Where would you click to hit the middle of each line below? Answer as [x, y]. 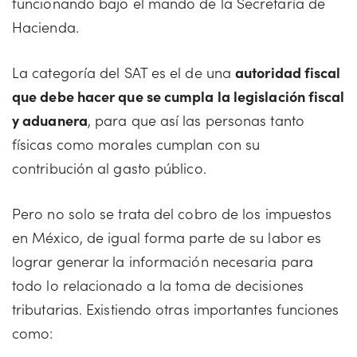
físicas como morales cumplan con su [136, 144]
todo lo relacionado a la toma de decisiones [158, 285]
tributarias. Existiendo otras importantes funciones [176, 309]
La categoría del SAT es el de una [124, 72]
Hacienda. [45, 27]
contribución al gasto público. [109, 168]
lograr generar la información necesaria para [163, 261]
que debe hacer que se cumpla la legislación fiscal [178, 96]
